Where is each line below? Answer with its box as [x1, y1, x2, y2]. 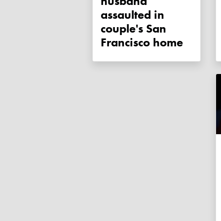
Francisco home [101, 35, 183, 50]
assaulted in [101, 7, 164, 23]
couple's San [101, 21, 166, 37]
